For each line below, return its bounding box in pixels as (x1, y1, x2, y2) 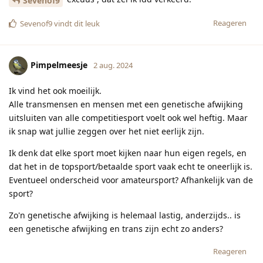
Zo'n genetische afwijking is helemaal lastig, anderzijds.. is (9, 209, 241, 221)
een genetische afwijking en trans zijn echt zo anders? (9, 222, 223, 234)
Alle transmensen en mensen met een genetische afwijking (9, 98, 243, 110)
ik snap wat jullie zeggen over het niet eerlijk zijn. (9, 125, 204, 137)
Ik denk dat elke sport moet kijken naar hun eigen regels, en (9, 147, 247, 159)
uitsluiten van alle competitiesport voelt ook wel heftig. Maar (9, 112, 248, 123)
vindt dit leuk (52, 18, 100, 29)
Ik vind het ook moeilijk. (9, 85, 102, 96)
